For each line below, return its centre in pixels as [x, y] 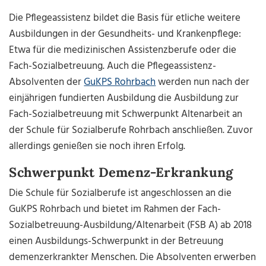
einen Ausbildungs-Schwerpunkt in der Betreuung [116, 242]
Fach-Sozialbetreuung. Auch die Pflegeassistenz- [113, 66]
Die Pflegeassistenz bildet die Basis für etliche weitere [125, 18]
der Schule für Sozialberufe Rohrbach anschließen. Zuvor [131, 131]
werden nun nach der [203, 83]
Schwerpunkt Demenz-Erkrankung [121, 172]
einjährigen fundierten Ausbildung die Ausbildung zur [124, 99]
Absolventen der [47, 83]
